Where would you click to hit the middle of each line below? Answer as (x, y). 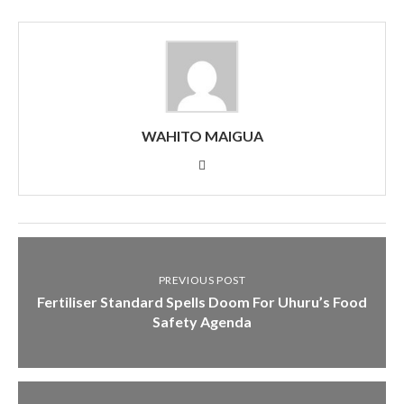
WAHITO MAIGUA (202, 136)
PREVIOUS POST (202, 280)
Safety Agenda (202, 321)
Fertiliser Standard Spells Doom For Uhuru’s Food (202, 302)
